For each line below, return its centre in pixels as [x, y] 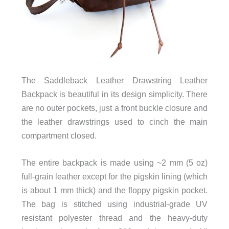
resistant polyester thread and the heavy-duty [114, 218]
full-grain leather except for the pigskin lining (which [114, 177]
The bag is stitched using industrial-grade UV [114, 204]
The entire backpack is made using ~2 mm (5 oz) [114, 163]
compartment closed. [59, 135]
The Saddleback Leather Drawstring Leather [114, 80]
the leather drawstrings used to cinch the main [114, 121]
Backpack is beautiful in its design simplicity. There [114, 94]
